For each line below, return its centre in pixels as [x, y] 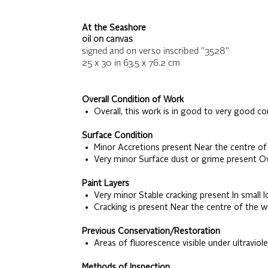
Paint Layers [105, 184]
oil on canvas [107, 40]
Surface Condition [117, 136]
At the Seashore [114, 28]
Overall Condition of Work [133, 100]
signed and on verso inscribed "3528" [155, 52]
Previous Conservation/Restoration [151, 232]
